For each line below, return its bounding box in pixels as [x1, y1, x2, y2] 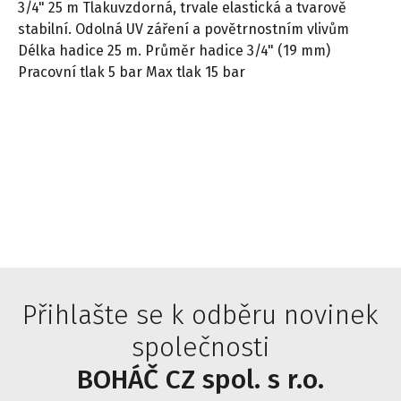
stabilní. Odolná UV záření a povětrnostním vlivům [18, 20, 349, 38]
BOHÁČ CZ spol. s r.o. [77, 363, 324, 396]
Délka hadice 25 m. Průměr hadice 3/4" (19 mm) [18, 41, 330, 59]
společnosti [131, 330, 270, 363]
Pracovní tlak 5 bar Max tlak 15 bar [18, 63, 245, 81]
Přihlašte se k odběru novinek [22, 298, 379, 331]
